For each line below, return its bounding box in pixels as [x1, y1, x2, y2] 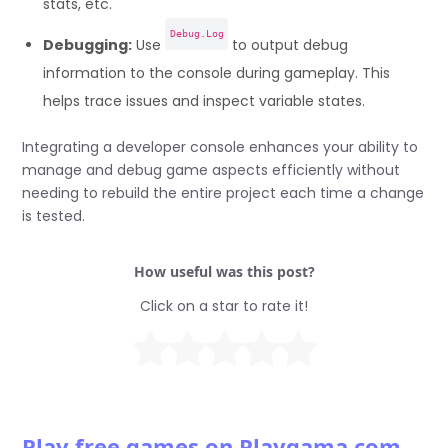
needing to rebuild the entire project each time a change [22, 182, 425, 203]
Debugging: [43, 34, 133, 55]
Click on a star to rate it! [140, 295, 308, 316]
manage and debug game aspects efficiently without [22, 159, 401, 180]
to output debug [227, 34, 348, 55]
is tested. [22, 205, 86, 226]
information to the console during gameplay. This [43, 62, 391, 83]
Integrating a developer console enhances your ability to [22, 136, 419, 157]
